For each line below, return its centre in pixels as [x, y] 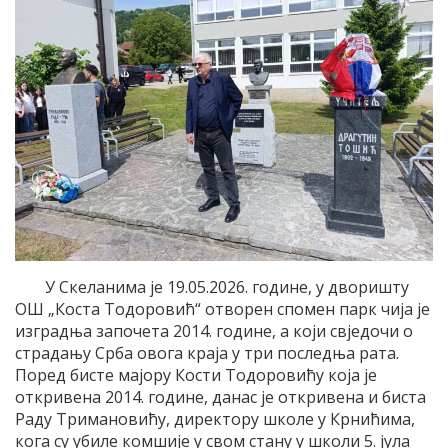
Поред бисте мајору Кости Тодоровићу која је [196, 374]
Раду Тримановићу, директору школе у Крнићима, [215, 418]
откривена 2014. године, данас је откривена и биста [220, 396]
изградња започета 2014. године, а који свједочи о [214, 330]
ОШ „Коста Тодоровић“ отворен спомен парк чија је [222, 308]
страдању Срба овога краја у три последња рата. [207, 352]
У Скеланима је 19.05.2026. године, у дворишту [229, 286]
